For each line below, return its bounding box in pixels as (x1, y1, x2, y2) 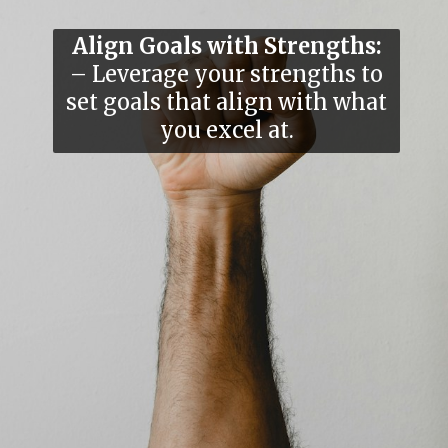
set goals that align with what (66, 88, 388, 116)
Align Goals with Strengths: (71, 32, 382, 60)
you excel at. (159, 116, 294, 144)
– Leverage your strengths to (70, 60, 384, 88)
